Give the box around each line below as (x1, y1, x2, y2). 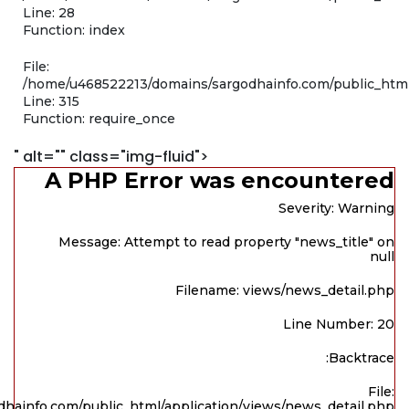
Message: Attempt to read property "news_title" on (58, 234, 394, 251)
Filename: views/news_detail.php (175, 282, 394, 299)
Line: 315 (23, 93, 79, 110)
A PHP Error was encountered (45, 167, 394, 194)
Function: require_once (23, 110, 175, 128)
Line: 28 (23, 5, 75, 22)
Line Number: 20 (283, 316, 394, 333)
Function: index (23, 22, 125, 39)
